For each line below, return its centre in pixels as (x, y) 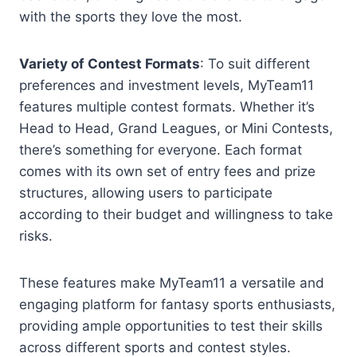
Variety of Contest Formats (110, 64)
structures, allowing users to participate (146, 193)
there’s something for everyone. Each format (161, 150)
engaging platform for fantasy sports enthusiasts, (177, 305)
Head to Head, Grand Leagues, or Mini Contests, (176, 129)
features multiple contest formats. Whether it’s (167, 107)
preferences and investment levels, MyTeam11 (167, 86)
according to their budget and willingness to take (176, 215)
